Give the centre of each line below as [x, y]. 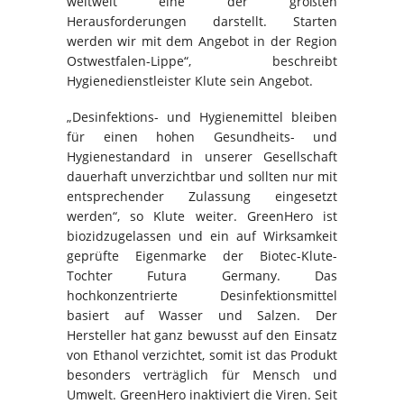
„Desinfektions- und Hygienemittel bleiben [202, 117]
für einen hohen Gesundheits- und [202, 137]
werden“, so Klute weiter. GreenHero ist [202, 216]
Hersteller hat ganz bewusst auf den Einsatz [202, 335]
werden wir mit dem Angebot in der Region [202, 41]
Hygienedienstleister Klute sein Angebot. [190, 81]
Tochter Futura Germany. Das [202, 276]
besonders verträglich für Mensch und [202, 375]
